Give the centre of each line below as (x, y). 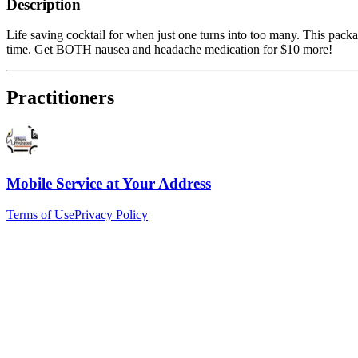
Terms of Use (40, 214)
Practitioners (60, 98)
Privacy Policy (111, 214)
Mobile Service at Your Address (109, 183)
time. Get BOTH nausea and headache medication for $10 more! (169, 50)
